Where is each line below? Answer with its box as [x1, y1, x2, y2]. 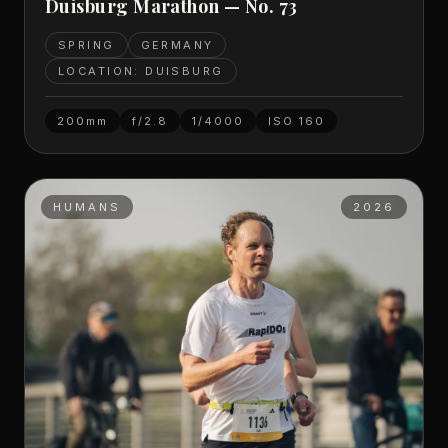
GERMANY [140, 38, 214, 53]
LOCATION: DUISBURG [58, 64, 224, 79]
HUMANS [53, 200, 122, 215]
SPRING [58, 38, 115, 53]
